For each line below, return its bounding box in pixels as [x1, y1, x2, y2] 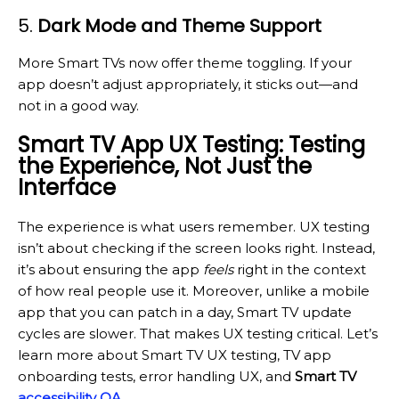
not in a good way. [18, 97, 139, 115]
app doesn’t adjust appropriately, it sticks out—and [18, 76, 358, 94]
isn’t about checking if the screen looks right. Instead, [18, 240, 375, 257]
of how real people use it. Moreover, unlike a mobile [18, 282, 370, 300]
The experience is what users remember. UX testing [18, 218, 370, 236]
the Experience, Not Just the [18, 151, 312, 182]
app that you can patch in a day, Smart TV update [18, 304, 352, 322]
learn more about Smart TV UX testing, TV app [18, 346, 331, 364]
